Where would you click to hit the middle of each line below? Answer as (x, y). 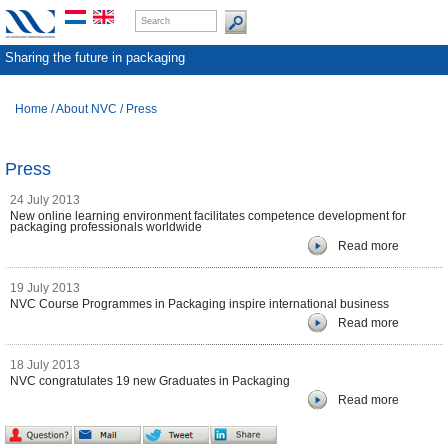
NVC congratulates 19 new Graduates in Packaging (150, 381)
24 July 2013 (45, 200)
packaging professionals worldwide (106, 227)
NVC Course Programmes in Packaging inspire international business (199, 304)
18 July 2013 (45, 365)
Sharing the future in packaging (95, 57)
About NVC (86, 109)
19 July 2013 (45, 288)
